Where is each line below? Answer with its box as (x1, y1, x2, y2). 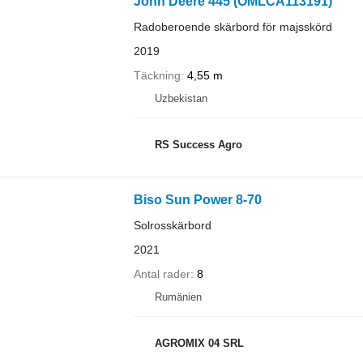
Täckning (133, 68, 181, 82)
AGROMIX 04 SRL (154, 337, 244, 349)
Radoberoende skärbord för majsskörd (133, 19, 332, 33)
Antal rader (133, 267, 190, 280)
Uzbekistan (154, 92, 207, 105)
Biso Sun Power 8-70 (133, 192, 262, 207)
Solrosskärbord (133, 218, 211, 232)
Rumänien (154, 290, 202, 303)
